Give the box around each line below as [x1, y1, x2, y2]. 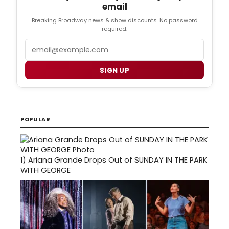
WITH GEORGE [20, 165, 71, 176]
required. [102, 25, 127, 33]
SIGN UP [99, 65, 130, 75]
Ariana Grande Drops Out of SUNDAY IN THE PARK [28, 155, 207, 166]
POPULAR [20, 115, 51, 124]
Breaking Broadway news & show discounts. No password [31, 16, 198, 25]
